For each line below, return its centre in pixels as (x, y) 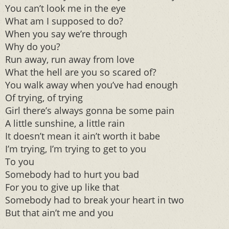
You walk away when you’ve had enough (91, 85)
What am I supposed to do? (64, 21)
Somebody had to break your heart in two (95, 200)
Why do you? (33, 47)
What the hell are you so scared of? (81, 72)
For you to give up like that (62, 187)
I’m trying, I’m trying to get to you (76, 149)
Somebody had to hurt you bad (72, 174)
